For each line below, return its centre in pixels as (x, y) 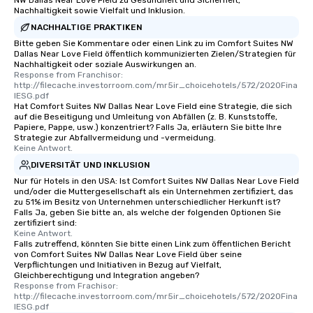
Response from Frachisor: (66, 286)
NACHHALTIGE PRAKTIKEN (87, 27)
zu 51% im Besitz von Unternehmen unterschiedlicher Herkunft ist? (147, 202)
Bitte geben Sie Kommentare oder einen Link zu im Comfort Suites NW (154, 43)
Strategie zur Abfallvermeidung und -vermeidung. (115, 138)
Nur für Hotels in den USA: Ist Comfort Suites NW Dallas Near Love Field (156, 181)
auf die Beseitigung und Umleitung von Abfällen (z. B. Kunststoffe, (146, 117)
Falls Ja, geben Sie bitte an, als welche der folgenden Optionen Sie (147, 212)
